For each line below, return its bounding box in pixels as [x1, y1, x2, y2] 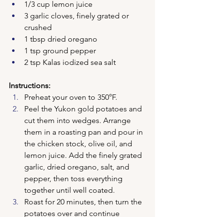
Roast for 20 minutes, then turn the [24, 197, 144, 206]
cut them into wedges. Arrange [24, 116, 133, 125]
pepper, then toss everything [24, 174, 124, 183]
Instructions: [9, 81, 50, 90]
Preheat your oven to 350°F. [24, 93, 117, 102]
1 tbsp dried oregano [24, 34, 97, 44]
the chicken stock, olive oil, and [24, 139, 134, 148]
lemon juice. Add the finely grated [24, 151, 144, 160]
